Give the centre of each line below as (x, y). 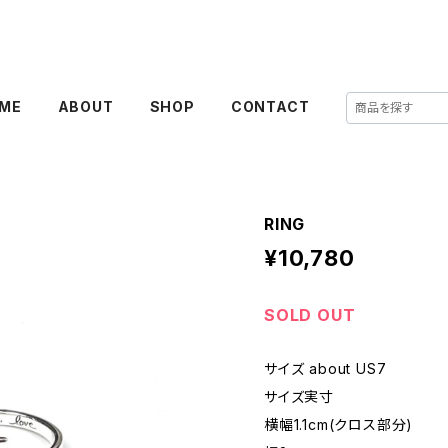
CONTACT (270, 106)
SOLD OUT (310, 315)
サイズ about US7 (325, 368)
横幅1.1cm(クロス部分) (339, 424)
